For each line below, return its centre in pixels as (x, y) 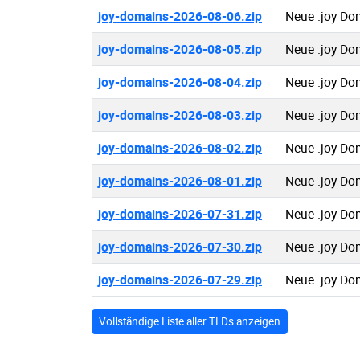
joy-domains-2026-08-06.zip (180, 16)
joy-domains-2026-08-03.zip (180, 115)
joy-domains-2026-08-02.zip (180, 148)
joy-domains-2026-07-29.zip (180, 280)
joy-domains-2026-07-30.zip (180, 247)
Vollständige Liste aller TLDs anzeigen (190, 321)
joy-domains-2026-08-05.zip (180, 49)
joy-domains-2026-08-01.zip (180, 181)
